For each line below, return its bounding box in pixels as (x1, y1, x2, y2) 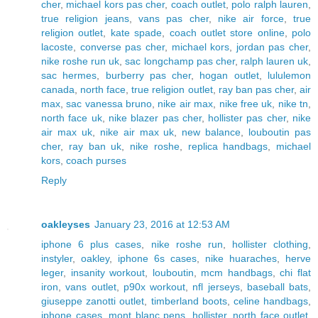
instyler (41, 252, 72, 264)
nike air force (218, 12, 284, 24)
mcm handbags (201, 266, 273, 278)
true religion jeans (41, 12, 129, 24)
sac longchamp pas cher (125, 55, 235, 67)
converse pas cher (79, 40, 165, 53)
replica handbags (187, 140, 268, 152)
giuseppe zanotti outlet (41, 295, 145, 307)
